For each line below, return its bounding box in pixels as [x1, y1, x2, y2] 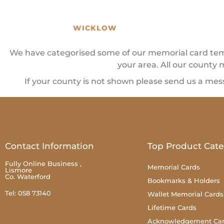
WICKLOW [72, 23, 117, 32]
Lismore [5, 165, 32, 174]
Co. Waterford [5, 172, 50, 180]
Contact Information [5, 140, 94, 151]
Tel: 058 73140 [5, 188, 51, 197]
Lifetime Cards [147, 203, 196, 211]
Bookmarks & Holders [147, 176, 220, 184]
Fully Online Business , [5, 159, 81, 167]
